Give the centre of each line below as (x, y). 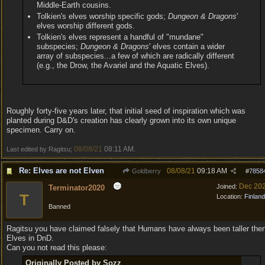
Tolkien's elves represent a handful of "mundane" (120, 37)
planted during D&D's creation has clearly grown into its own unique (121, 121)
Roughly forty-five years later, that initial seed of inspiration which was (126, 111)
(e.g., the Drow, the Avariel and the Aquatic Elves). (123, 66)
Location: (230, 196)
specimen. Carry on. (41, 130)
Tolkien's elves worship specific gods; (103, 16)
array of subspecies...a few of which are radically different (136, 56)
